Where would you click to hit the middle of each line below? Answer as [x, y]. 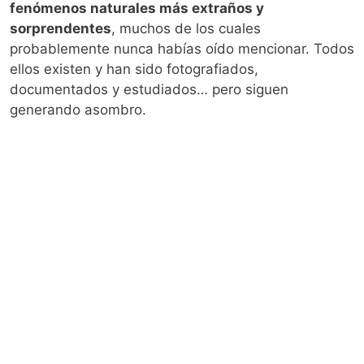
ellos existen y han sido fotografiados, [134, 69]
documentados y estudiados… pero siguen [149, 89]
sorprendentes [61, 28]
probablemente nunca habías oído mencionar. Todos [182, 48]
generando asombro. [78, 109]
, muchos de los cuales [186, 28]
